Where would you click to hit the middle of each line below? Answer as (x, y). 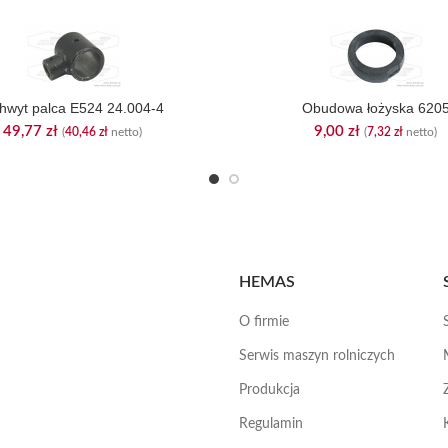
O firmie (264, 322)
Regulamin (271, 424)
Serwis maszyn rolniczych (317, 356)
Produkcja (269, 390)
